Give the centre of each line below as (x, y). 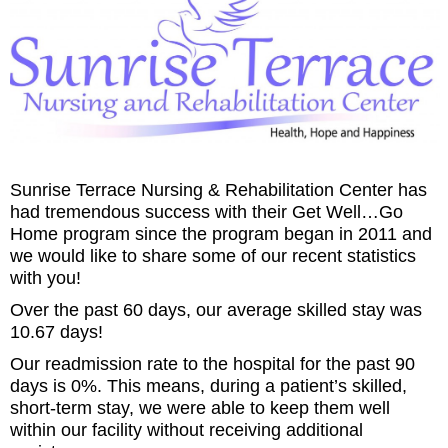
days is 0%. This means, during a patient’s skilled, (208, 385)
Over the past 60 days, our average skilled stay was (216, 309)
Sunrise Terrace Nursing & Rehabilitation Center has (218, 189)
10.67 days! (56, 331)
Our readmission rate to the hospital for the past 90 (212, 363)
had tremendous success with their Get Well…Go (206, 211)
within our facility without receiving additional (186, 429)
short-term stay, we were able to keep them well (200, 407)
